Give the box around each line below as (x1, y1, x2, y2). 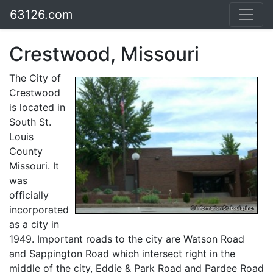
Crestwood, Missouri (9, 42, 199, 66)
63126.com (10, 7, 73, 22)
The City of (9, 72, 61, 84)
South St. (9, 116, 51, 128)
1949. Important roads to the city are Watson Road (9, 233, 244, 245)
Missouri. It (9, 160, 59, 172)
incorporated (9, 204, 69, 216)
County (9, 145, 43, 157)
